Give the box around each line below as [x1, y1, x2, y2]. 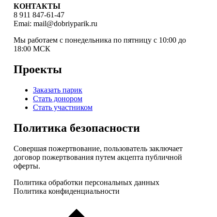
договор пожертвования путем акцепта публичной [14, 153, 182, 161]
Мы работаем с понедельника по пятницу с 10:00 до [14, 36, 186, 44]
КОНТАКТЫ [14, 2, 61, 10]
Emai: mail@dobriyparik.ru [14, 19, 97, 28]
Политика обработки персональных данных [14, 178, 159, 186]
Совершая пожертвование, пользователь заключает [14, 144, 183, 153]
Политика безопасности [14, 121, 140, 134]
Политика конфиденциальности [14, 186, 120, 195]
